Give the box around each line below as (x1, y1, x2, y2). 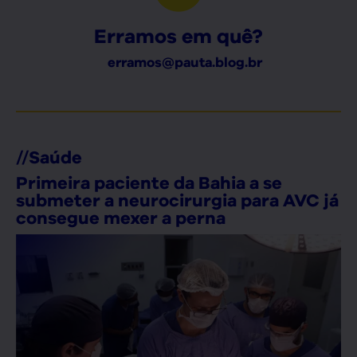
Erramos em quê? (94, 23, 263, 48)
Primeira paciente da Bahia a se (16, 171, 282, 193)
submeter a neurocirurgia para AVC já (16, 189, 339, 210)
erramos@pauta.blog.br (107, 53, 262, 70)
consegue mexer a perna (16, 206, 226, 228)
